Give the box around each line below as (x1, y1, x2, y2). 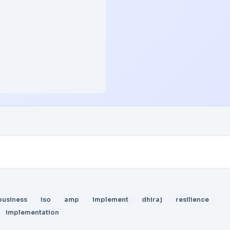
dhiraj (142, 196, 162, 203)
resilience (176, 196, 209, 203)
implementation (6, 208, 59, 216)
